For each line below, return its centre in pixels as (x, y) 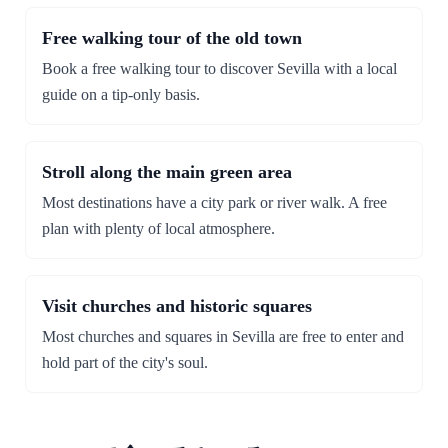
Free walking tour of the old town (172, 38)
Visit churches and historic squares (177, 306)
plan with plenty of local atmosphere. (158, 228)
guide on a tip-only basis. (121, 94)
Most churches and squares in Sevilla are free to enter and (223, 336)
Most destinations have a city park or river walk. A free (214, 202)
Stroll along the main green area (167, 172)
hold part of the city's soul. (125, 362)
